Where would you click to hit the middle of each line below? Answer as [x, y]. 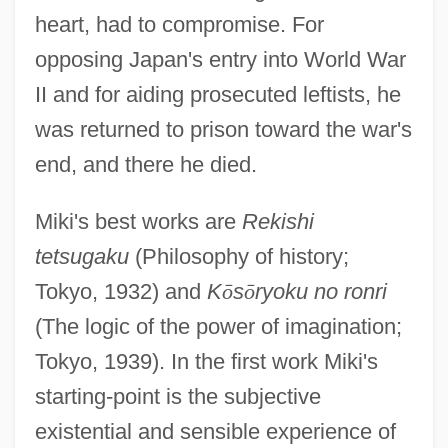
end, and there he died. [145, 164]
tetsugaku [81, 256]
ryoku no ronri [320, 291]
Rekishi [277, 221]
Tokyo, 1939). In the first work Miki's [206, 361]
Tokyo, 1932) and [120, 291]
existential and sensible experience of [215, 431]
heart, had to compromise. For [179, 24]
